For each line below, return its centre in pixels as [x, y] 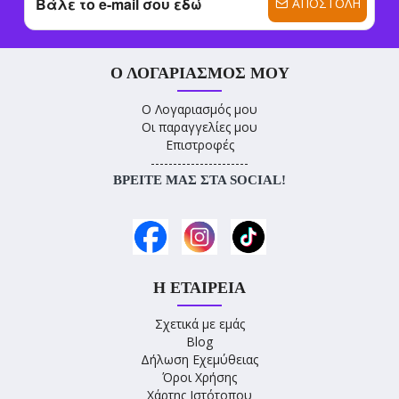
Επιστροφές [199, 145]
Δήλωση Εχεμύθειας [199, 360]
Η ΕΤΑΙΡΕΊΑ [199, 288]
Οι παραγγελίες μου [199, 127]
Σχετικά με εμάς [199, 324]
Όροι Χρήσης [199, 378]
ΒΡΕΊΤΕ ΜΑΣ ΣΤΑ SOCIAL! [199, 180]
